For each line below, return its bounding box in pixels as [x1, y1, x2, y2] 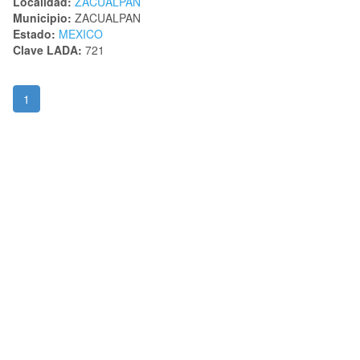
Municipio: [13, 10, 72, 27]
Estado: [13, 26, 55, 43]
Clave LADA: [13, 42, 82, 59]
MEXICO [59, 26, 103, 43]
